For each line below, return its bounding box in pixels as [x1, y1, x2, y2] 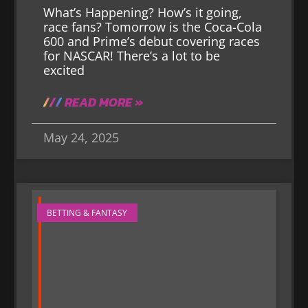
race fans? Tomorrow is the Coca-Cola [43, 19, 263, 36]
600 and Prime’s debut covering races [43, 33, 261, 50]
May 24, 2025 [43, 129, 120, 146]
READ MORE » [62, 93, 144, 112]
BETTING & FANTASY [47, 206, 128, 219]
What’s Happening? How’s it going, [43, 4, 243, 21]
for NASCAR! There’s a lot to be [43, 47, 221, 65]
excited [43, 62, 85, 79]
